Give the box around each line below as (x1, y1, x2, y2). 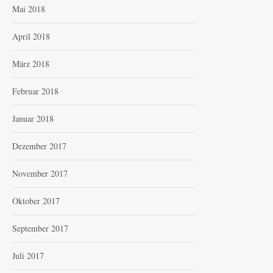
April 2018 (12, 30, 50, 42)
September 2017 (12, 222, 68, 234)
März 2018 (12, 57, 49, 69)
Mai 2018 (12, 2, 45, 15)
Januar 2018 (12, 112, 54, 124)
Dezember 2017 (12, 140, 66, 152)
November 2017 (12, 167, 68, 179)
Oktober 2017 (12, 194, 60, 207)
